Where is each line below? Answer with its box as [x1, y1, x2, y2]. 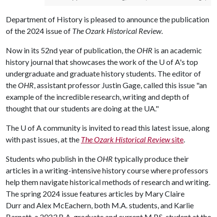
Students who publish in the [6, 154, 97, 163]
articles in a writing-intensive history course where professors [6, 165, 208, 175]
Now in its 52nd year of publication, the [6, 45, 137, 55]
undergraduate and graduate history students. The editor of [6, 68, 201, 78]
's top [180, 57, 198, 66]
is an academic [153, 45, 202, 55]
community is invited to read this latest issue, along [42, 123, 210, 132]
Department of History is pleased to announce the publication [6, 14, 209, 24]
